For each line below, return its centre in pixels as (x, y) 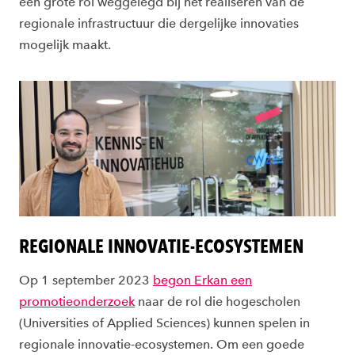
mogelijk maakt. (65, 45)
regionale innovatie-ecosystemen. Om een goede (162, 345)
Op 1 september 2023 (86, 281)
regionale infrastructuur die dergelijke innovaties (159, 23)
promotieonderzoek (77, 302)
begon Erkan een (202, 281)
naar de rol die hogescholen (218, 302)
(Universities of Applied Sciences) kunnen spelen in (164, 323)
